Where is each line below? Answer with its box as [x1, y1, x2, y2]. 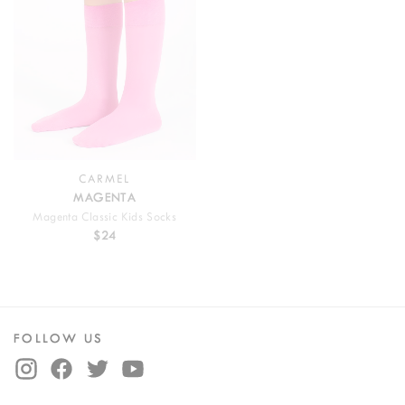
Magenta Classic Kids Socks [33, 210, 177, 223]
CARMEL [79, 172, 131, 185]
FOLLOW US [14, 332, 104, 346]
